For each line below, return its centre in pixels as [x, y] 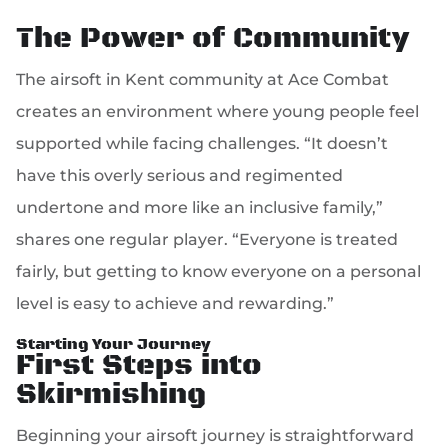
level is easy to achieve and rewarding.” [175, 304]
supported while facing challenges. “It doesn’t [202, 144]
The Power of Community [213, 39]
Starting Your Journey [114, 344]
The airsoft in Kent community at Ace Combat [203, 80]
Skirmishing [111, 395]
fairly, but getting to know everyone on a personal [219, 272]
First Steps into [139, 366]
